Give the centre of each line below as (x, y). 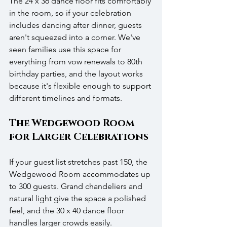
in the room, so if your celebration (71, 13)
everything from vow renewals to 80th (77, 62)
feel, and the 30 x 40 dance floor (68, 211)
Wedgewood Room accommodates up (81, 174)
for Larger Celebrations (79, 137)
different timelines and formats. (66, 98)
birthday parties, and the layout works (77, 74)
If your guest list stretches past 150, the (79, 162)
